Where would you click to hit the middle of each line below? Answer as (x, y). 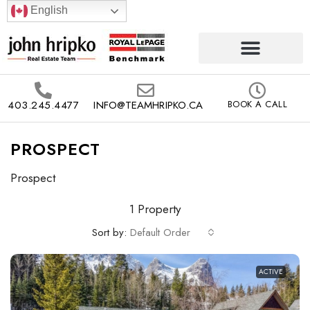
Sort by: (109, 232)
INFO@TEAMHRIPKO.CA (148, 105)
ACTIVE (271, 272)
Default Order (160, 232)
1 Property (155, 209)
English (48, 10)
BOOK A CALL (257, 104)
